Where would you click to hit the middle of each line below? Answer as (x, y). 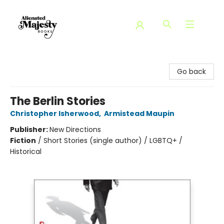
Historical (26, 151)
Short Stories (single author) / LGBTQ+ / (113, 140)
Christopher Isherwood (54, 113)
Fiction (23, 140)
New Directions (75, 129)
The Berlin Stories (58, 101)
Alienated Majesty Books (49, 60)
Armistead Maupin (139, 113)
